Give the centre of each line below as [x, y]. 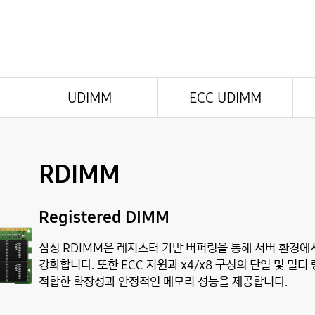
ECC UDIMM [225, 97]
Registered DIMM [104, 217]
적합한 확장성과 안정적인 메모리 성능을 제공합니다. [163, 281]
